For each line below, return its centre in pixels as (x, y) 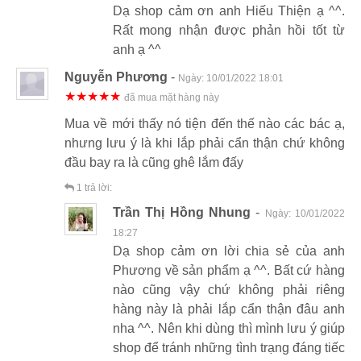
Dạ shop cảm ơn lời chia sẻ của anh (229, 251)
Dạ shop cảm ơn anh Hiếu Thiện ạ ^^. (229, 10)
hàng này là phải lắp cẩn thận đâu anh (229, 309)
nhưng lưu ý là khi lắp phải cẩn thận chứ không (205, 143)
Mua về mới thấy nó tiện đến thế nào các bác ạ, (205, 123)
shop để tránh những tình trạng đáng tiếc (229, 347)
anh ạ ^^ (137, 49)
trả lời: (97, 187)
